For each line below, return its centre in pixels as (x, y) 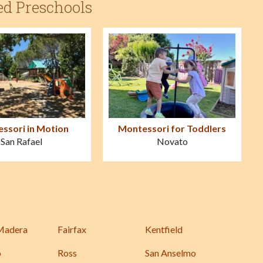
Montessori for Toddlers (172, 129)
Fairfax (72, 230)
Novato (172, 141)
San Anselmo (171, 253)
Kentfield (164, 230)
